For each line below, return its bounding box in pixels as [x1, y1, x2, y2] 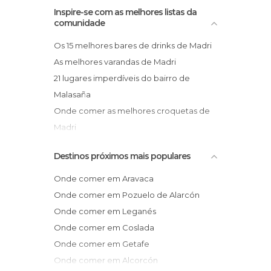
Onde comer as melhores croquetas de [54, 106, 61, 116]
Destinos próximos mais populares [54, 151, 191, 162]
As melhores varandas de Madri [59, 57, 176, 67]
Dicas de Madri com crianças [60, 139, 167, 148]
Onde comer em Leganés [61, 206, 156, 216]
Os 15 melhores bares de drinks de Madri [61, 41, 212, 50]
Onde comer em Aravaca [61, 174, 154, 183]
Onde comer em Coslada [61, 223, 154, 232]
